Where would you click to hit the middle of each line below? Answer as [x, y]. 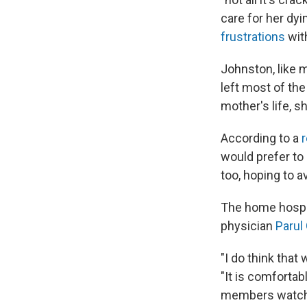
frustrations [253, 36]
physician [248, 225]
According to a [260, 138]
